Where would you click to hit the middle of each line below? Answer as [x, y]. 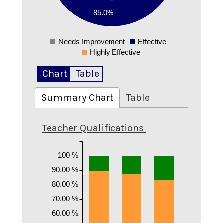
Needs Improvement [92, 41]
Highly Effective [115, 52]
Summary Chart [77, 97]
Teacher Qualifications [93, 128]
